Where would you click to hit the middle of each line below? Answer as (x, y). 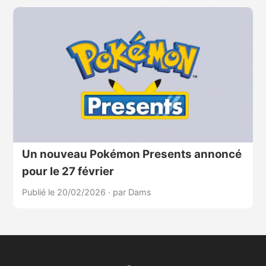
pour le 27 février (68, 171)
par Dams (132, 192)
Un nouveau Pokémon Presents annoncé (132, 154)
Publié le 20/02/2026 (65, 192)
